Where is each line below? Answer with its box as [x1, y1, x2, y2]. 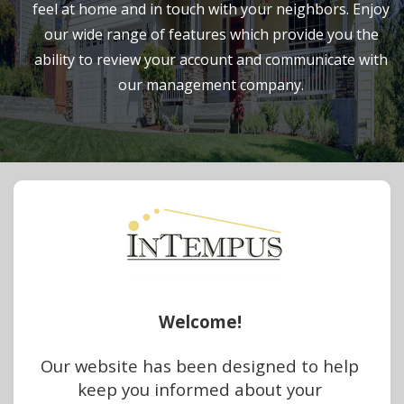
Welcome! [158, 310, 242, 333]
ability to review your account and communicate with [34, 50, 388, 69]
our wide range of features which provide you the [43, 24, 379, 44]
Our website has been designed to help [41, 354, 359, 377]
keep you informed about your [78, 378, 322, 400]
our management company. [118, 75, 304, 95]
